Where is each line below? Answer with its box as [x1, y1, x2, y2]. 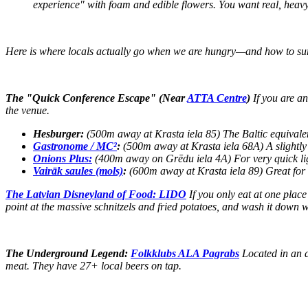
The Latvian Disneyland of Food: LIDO [5, 188, 186, 201]
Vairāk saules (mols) [33, 165, 123, 177]
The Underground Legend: [5, 247, 131, 260]
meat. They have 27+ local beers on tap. [5, 260, 181, 272]
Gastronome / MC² [33, 140, 117, 153]
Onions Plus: [33, 153, 92, 165]
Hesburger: [33, 128, 84, 140]
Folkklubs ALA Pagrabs [131, 247, 239, 260]
